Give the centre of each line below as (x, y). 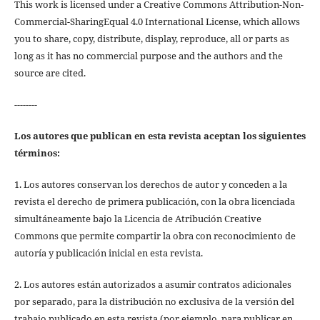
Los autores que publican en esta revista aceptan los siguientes (160, 136)
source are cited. (50, 73)
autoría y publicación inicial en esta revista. (108, 253)
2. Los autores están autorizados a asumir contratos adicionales (152, 285)
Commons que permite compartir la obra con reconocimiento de (155, 236)
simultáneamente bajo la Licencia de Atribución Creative (137, 219)
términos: (37, 153)
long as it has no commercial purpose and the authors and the (148, 56)
